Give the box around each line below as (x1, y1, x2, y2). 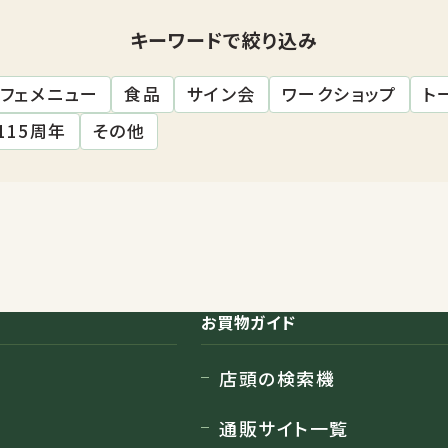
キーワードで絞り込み (130, 26, 318, 53)
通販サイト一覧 (219, 415, 349, 442)
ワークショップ (281, 81, 397, 106)
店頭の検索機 (219, 365, 335, 392)
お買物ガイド (201, 310, 296, 335)
